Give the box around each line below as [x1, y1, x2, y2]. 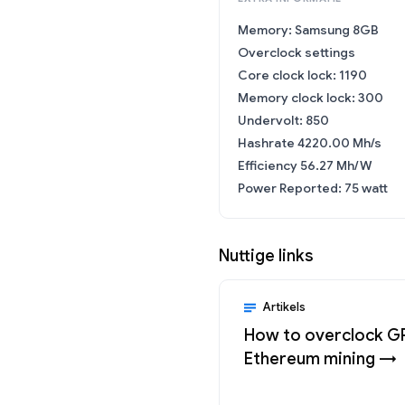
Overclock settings [238, 44, 355, 61]
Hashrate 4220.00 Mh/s [238, 135, 381, 151]
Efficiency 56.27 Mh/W [238, 157, 372, 174]
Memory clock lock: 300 [238, 89, 383, 106]
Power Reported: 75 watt [238, 180, 388, 196]
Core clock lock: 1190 [238, 67, 367, 83]
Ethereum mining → [243, 347, 397, 369]
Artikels [263, 299, 306, 316]
